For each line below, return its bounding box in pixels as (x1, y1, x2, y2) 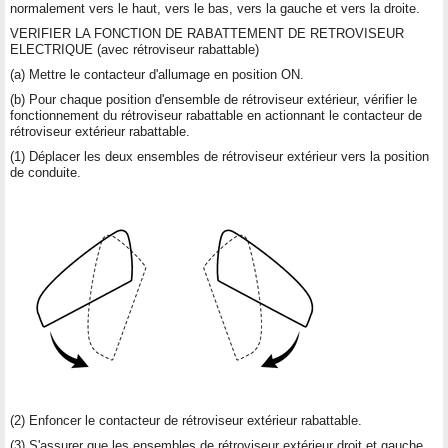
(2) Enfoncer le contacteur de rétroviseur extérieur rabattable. (10, 412, 362, 428)
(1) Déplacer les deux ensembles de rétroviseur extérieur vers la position (10, 148, 429, 164)
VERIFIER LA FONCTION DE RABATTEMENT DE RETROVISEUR (10, 25, 404, 41)
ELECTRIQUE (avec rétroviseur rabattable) (10, 41, 259, 57)
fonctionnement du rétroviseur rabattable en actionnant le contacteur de (10, 107, 422, 123)
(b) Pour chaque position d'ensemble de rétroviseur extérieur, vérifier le (10, 91, 417, 107)
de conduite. (10, 164, 81, 180)
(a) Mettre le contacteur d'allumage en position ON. (10, 66, 304, 82)
